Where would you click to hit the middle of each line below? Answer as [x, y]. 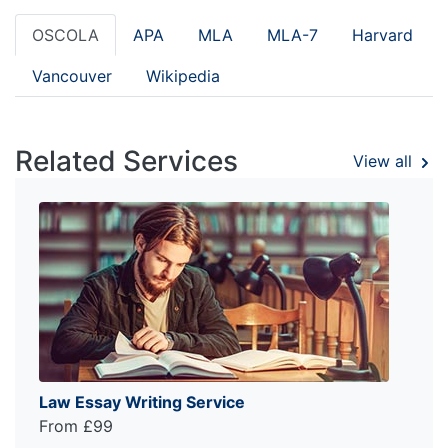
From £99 [76, 425]
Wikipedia [183, 75]
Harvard [382, 34]
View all [385, 161]
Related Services [126, 160]
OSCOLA [65, 34]
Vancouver [72, 75]
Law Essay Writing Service [142, 401]
